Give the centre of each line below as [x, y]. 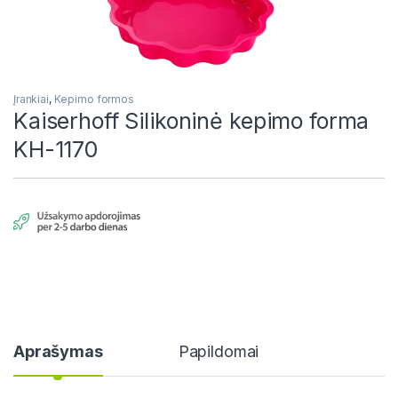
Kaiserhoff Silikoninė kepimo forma [191, 121]
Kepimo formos [94, 99]
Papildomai [219, 351]
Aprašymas [58, 351]
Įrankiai [31, 99]
